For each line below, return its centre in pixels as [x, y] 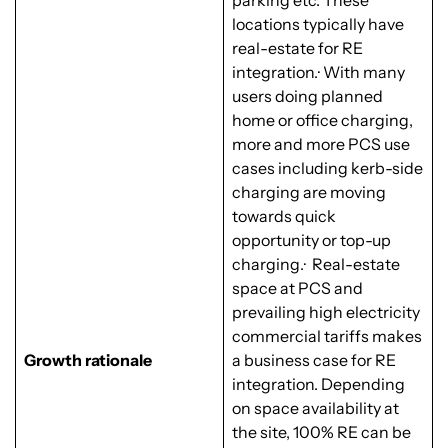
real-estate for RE [297, 48]
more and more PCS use [321, 144]
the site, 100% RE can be [321, 432]
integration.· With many [318, 72]
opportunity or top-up [311, 240]
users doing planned [307, 96]
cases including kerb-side [327, 168]
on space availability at [315, 408]
